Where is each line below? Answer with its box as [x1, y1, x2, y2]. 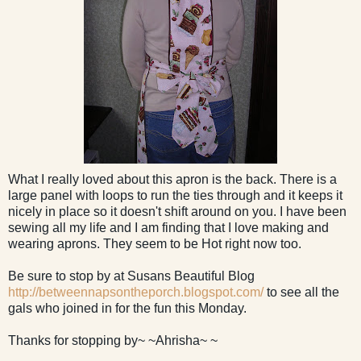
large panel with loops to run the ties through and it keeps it [8, 188, 342, 202]
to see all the [263, 284, 339, 299]
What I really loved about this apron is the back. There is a [8, 172, 337, 186]
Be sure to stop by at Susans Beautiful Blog [8, 268, 255, 283]
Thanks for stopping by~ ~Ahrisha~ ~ [8, 333, 218, 347]
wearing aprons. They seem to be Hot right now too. [8, 236, 301, 251]
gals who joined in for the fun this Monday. [8, 301, 247, 315]
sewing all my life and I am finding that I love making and [8, 220, 329, 234]
